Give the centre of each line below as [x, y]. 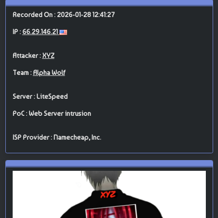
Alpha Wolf [49, 73]
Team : [23, 73]
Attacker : [27, 56]
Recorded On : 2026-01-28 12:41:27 [64, 15]
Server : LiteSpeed [40, 97]
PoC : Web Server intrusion [52, 114]
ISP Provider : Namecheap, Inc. [57, 137]
